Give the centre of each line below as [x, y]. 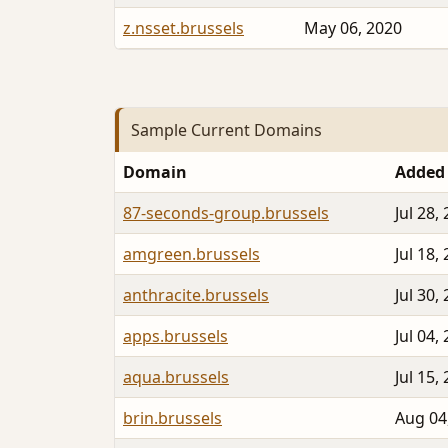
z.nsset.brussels [183, 27]
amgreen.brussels [191, 254]
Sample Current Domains [226, 129]
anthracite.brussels [196, 295]
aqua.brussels [176, 377]
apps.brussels [175, 336]
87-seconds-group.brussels [226, 213]
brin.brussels [172, 418]
